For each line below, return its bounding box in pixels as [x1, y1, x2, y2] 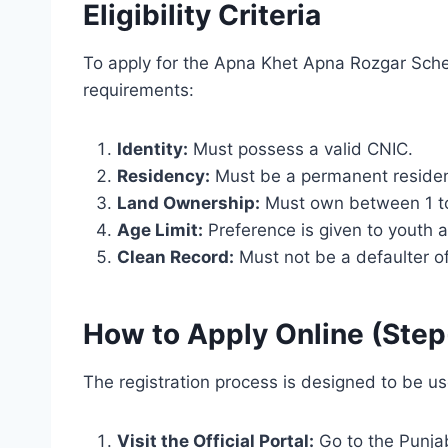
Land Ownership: [117, 193, 260, 213]
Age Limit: [117, 220, 203, 240]
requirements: [83, 80, 194, 100]
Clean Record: [117, 247, 234, 267]
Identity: [117, 139, 188, 159]
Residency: [117, 166, 210, 186]
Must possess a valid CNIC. [188, 139, 413, 159]
